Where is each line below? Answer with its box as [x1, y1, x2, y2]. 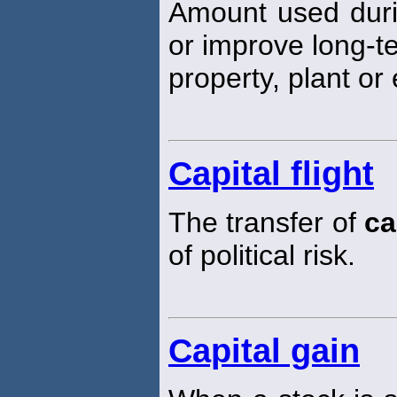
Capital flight [168, 155, 374, 193]
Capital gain [168, 332, 360, 370]
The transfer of [168, 206, 364, 239]
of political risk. [168, 239, 355, 272]
